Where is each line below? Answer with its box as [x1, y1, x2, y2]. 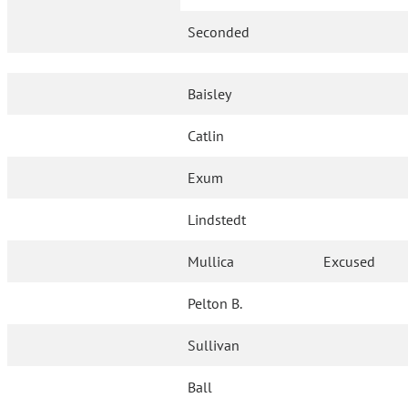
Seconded [188, 23, 250, 42]
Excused [323, 252, 376, 271]
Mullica [188, 252, 235, 271]
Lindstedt [188, 210, 247, 229]
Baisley [188, 85, 232, 104]
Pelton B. [188, 294, 243, 313]
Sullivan [188, 336, 240, 355]
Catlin [188, 127, 225, 146]
